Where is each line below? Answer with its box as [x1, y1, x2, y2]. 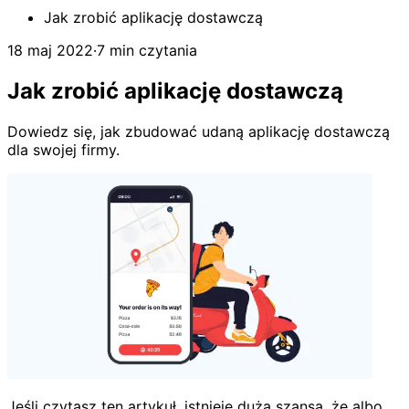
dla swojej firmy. [7, 140, 120, 159]
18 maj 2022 [7, 41, 93, 59]
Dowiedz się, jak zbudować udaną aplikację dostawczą [7, 121, 390, 141]
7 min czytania [97, 41, 197, 59]
